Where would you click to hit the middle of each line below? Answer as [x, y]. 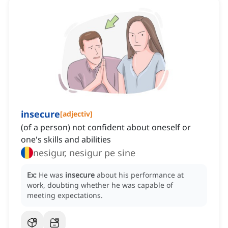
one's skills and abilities [66, 140]
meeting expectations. [65, 195]
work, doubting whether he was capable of [100, 185]
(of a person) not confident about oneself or [106, 127]
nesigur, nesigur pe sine [84, 153]
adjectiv [76, 114]
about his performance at [140, 175]
